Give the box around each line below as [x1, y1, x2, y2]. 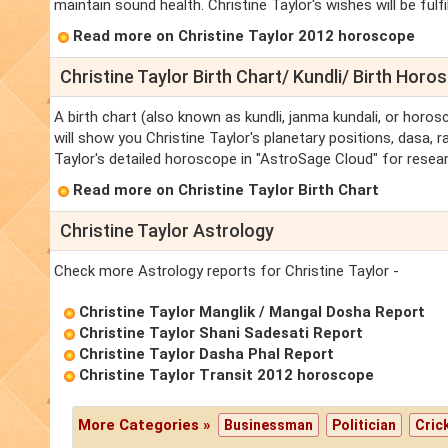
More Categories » [78, 416, 216, 435]
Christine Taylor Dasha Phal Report [79, 345, 334, 364]
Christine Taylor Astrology [60, 220, 274, 242]
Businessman [224, 417, 314, 434]
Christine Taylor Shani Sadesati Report [79, 324, 363, 343]
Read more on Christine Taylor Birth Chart [73, 181, 379, 200]
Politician [332, 417, 397, 434]
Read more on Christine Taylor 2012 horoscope [73, 27, 415, 46]
